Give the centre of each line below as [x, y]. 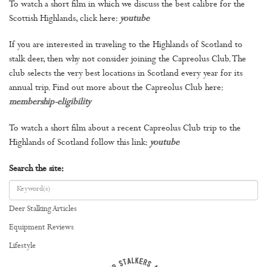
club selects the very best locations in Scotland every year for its [126, 74]
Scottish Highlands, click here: [64, 19]
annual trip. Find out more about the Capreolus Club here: [116, 88]
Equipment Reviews [41, 228]
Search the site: [36, 169]
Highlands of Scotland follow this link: [79, 143]
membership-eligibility [50, 103]
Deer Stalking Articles [43, 209]
